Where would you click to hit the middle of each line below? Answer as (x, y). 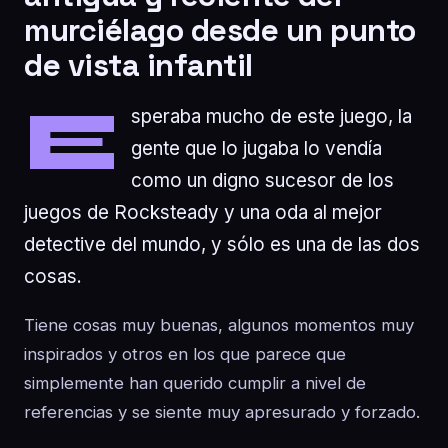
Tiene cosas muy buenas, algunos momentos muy (219, 325)
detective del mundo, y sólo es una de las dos (222, 244)
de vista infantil (138, 65)
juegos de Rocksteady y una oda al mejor (203, 212)
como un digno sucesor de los (262, 180)
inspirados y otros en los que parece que (185, 354)
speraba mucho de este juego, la (271, 116)
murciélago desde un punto (220, 30)
